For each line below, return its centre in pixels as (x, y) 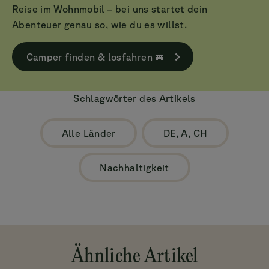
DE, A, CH (185, 133)
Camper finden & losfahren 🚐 (95, 57)
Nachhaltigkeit (134, 167)
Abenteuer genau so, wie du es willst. (100, 25)
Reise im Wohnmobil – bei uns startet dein (110, 9)
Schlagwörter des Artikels (134, 99)
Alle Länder (89, 133)
